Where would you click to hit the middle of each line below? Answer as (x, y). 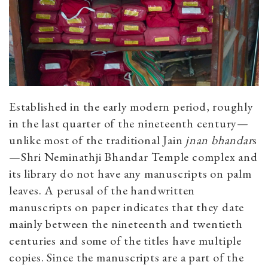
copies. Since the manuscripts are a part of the (127, 257)
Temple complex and (203, 156)
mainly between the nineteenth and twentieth (126, 223)
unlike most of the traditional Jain (98, 140)
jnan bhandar (219, 140)
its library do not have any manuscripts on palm (130, 173)
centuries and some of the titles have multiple (125, 240)
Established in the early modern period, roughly (131, 106)
